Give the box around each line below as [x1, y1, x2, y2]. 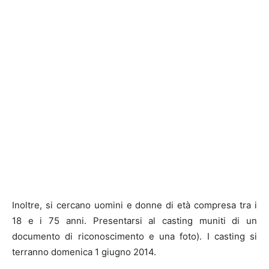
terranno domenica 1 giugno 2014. [12, 246, 156, 258]
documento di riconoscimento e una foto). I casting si [12, 231, 257, 243]
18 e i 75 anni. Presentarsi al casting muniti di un [12, 215, 257, 227]
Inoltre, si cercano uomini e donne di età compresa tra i [12, 199, 257, 211]
